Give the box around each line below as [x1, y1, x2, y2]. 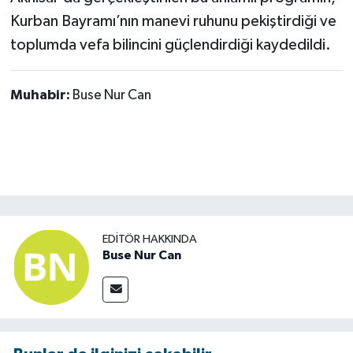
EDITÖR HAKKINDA [102, 233, 197, 246]
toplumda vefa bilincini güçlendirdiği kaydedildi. [9, 36, 331, 53]
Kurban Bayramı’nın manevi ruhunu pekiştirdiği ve [9, 13, 336, 29]
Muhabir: [9, 87, 72, 102]
